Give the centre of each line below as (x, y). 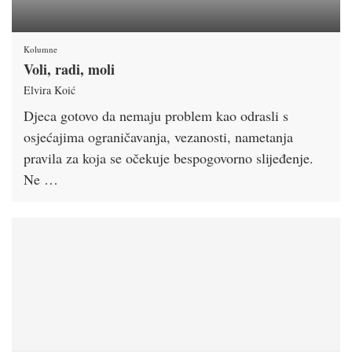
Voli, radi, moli (69, 69)
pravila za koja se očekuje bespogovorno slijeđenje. (169, 158)
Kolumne (40, 49)
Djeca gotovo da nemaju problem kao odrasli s (156, 115)
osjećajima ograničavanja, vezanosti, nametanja (158, 136)
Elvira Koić (49, 90)
